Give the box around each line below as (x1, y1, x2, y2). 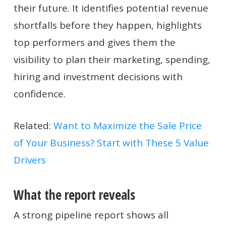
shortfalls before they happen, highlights (13, 19, 202, 32)
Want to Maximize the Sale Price (53, 119, 202, 132)
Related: (13, 119, 53, 132)
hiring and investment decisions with (13, 70, 183, 83)
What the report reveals (13, 186, 135, 204)
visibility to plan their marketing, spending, (13, 53, 210, 66)
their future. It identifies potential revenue (13, 2, 208, 15)
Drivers (13, 153, 46, 166)
